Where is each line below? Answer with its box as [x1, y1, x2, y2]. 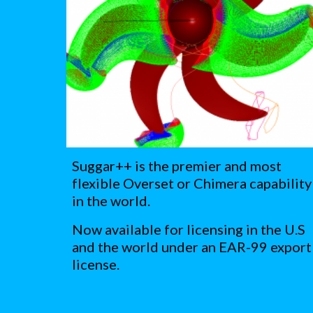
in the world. [71, 192, 153, 210]
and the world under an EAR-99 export [71, 238, 312, 256]
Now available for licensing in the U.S [71, 221, 305, 238]
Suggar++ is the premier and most [71, 157, 282, 175]
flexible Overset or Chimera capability [71, 175, 312, 192]
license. [71, 256, 119, 273]
